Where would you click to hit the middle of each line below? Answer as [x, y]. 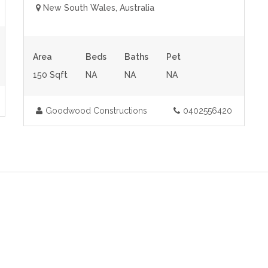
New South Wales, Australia [98, 8]
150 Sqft [50, 75]
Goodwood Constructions [96, 111]
